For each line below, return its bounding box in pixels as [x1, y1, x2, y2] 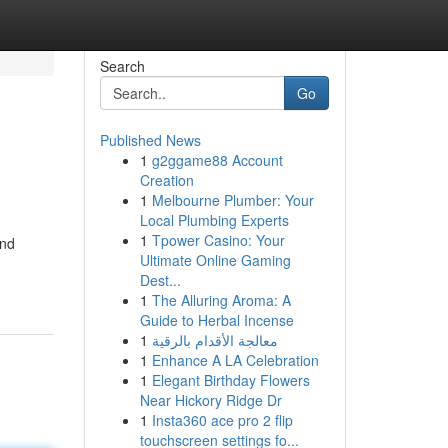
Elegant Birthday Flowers [151, 370, 310, 390]
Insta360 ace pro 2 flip [151, 410, 293, 430]
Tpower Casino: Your [151, 230, 285, 250]
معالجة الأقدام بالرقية [151, 330, 278, 350]
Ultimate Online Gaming [139, 250, 291, 270]
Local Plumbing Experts [139, 210, 289, 230]
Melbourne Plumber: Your [151, 190, 314, 210]
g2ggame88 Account [151, 150, 283, 170]
